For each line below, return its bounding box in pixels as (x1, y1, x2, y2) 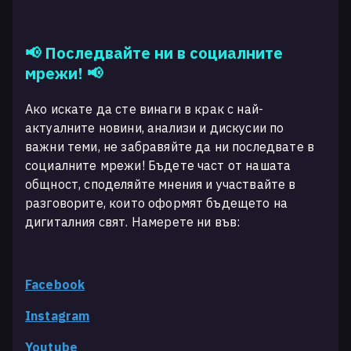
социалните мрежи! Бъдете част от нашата (25, 157, 291, 173)
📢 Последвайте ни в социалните (25, 42, 283, 63)
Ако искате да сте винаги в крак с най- (25, 101, 264, 117)
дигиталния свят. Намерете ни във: (25, 214, 241, 230)
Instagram (25, 308, 90, 324)
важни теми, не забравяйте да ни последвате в (25, 139, 315, 154)
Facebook (25, 277, 85, 292)
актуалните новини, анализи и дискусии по (25, 120, 284, 136)
